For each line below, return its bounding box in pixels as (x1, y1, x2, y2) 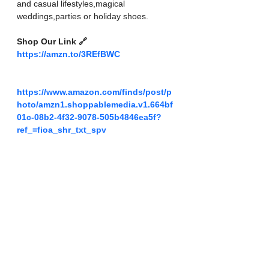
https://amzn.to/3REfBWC (17, 49, 120, 59)
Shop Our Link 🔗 (17, 36, 89, 46)
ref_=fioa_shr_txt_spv (17, 124, 106, 134)
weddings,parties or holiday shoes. (17, 11, 148, 21)
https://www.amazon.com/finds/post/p (17, 86, 172, 97)
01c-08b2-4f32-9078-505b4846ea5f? (17, 112, 162, 122)
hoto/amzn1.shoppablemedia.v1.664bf (17, 99, 173, 109)
